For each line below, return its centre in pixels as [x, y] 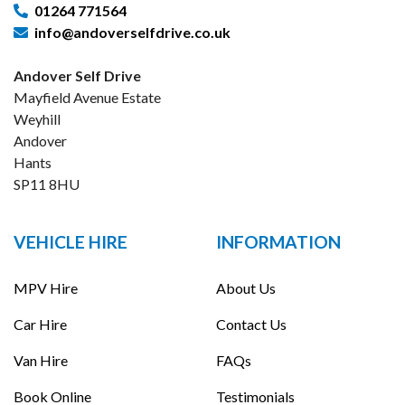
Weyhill [37, 119]
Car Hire [40, 324]
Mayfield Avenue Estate [87, 98]
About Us [246, 287]
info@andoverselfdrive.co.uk [132, 33]
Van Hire [41, 360]
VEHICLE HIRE [71, 242]
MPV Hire [46, 287]
